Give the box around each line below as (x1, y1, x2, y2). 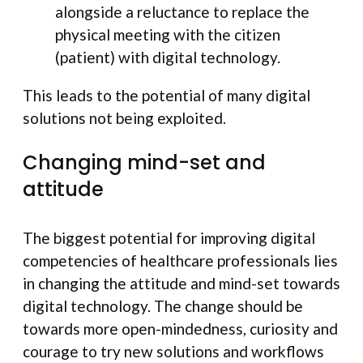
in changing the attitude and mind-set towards (23, 274, 340, 293)
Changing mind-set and (23, 149, 266, 177)
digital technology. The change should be (23, 297, 303, 316)
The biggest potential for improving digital (23, 228, 315, 248)
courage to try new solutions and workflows (23, 342, 324, 361)
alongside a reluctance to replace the (55, 2, 310, 22)
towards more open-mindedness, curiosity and (23, 319, 338, 339)
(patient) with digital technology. (55, 48, 280, 67)
